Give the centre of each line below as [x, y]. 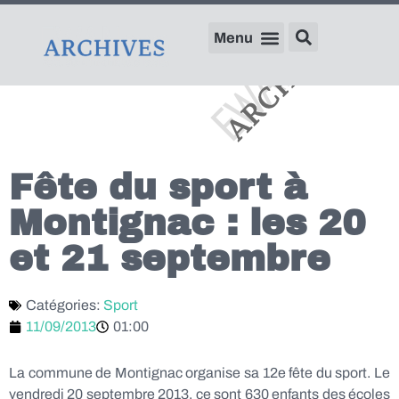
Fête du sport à [158, 187]
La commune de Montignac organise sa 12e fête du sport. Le [199, 373]
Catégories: [65, 305]
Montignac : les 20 [187, 223]
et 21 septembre [170, 259]
